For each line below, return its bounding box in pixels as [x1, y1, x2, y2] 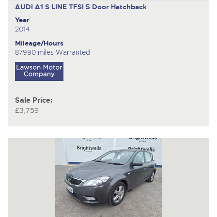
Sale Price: [15, 96, 52, 106]
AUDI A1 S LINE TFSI [15, 2, 86, 12]
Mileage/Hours [15, 39, 63, 48]
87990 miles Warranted [15, 48, 90, 57]
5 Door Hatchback [85, 2, 147, 12]
